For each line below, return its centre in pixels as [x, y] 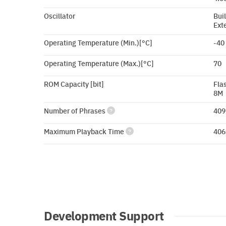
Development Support [104, 215]
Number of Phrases [75, 110]
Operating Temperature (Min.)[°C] [98, 42]
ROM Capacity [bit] [74, 84]
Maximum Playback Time [85, 131]
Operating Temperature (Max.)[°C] [99, 63]
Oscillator [60, 16]
